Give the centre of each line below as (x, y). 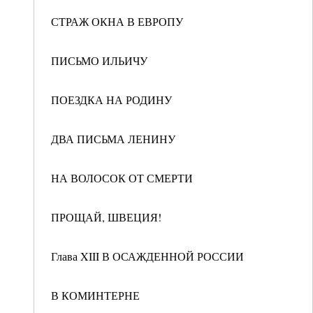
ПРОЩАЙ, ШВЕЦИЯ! (106, 217)
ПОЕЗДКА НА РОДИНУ (111, 100)
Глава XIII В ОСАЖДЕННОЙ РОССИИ (147, 256)
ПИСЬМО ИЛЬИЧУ (99, 60)
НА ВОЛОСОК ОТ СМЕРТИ (122, 178)
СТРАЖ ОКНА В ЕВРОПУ (117, 21)
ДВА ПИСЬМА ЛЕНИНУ (113, 139)
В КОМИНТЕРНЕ (95, 295)
